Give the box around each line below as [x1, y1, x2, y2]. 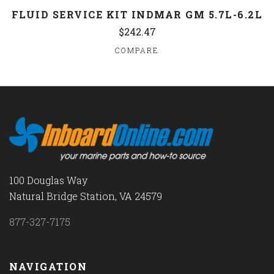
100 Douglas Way [9, 173, 87, 187]
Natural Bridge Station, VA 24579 [9, 189, 162, 202]
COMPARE [115, 45, 159, 56]
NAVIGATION [9, 259, 87, 273]
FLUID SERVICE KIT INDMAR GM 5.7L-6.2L [11, 8, 263, 21]
